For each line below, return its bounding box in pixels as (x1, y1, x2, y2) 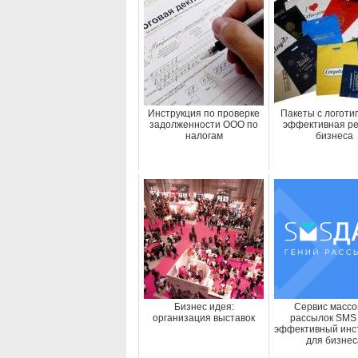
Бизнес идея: (173, 301, 234, 312)
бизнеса (315, 130, 353, 141)
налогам (185, 130, 223, 141)
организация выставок (153, 312, 255, 324)
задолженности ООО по (149, 119, 258, 130)
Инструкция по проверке (148, 108, 260, 119)
